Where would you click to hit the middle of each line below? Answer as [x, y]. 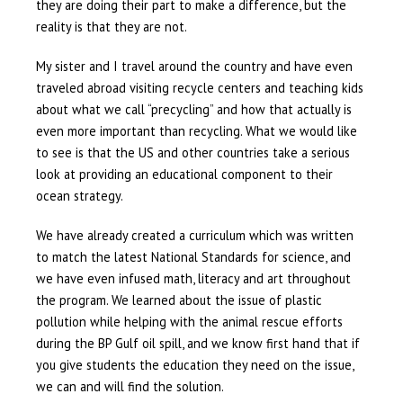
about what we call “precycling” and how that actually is [193, 110]
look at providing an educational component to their [184, 175]
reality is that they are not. [111, 27]
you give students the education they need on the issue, [194, 365]
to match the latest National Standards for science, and [193, 257]
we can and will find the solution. [130, 387]
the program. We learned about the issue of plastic [179, 300]
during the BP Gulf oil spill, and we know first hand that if [197, 344]
